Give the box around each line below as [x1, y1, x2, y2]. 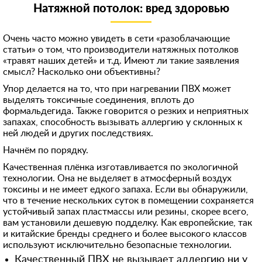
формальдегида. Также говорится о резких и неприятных [3, 106, 249, 116]
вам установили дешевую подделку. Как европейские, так [3, 218, 252, 227]
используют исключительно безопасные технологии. [3, 240, 232, 250]
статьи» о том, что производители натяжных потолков [3, 45, 239, 54]
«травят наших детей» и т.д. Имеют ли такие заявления [3, 56, 239, 65]
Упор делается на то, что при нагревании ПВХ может [3, 84, 231, 94]
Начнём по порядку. [3, 146, 88, 155]
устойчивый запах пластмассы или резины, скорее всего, [3, 207, 249, 216]
